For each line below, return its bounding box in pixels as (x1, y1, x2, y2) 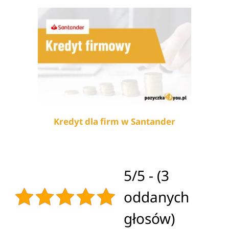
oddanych (124, 187, 189, 207)
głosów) (124, 208, 175, 228)
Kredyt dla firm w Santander (54, 115, 175, 127)
